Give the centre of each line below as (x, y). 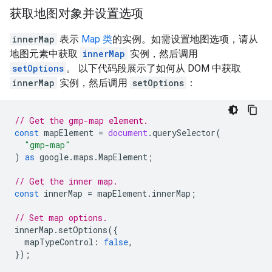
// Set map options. (61, 218)
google (54, 157)
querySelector (184, 133)
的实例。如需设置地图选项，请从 (185, 39)
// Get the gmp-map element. (81, 121)
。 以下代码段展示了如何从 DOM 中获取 (154, 68)
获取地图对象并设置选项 (76, 14)
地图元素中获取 (45, 54)
